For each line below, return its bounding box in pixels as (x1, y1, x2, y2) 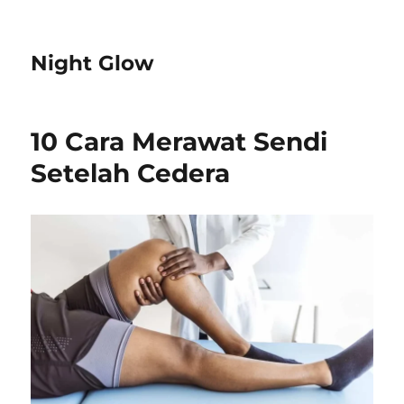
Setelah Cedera (31, 158, 231, 188)
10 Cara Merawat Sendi (31, 126, 328, 157)
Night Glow (31, 50, 155, 76)
